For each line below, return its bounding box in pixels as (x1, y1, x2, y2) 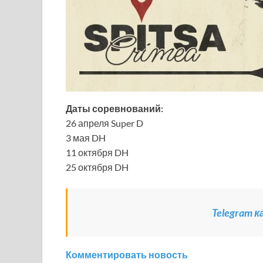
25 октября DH (66, 161, 129, 173)
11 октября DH (66, 146, 129, 158)
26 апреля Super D (66, 117, 143, 129)
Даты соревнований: (66, 102, 163, 114)
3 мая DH (66, 131, 106, 143)
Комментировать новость (66, 248, 188, 260)
